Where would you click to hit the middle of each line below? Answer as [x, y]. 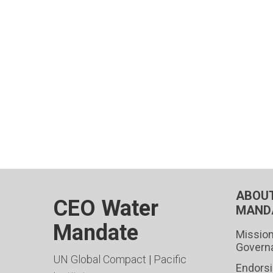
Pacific [170, 259]
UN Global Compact [100, 259]
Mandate [96, 233]
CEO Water [106, 208]
